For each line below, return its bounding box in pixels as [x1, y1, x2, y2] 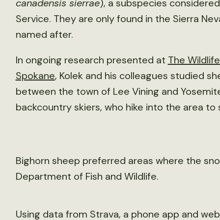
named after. [15, 28, 73, 41]
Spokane [15, 69, 55, 82]
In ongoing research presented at [15, 54, 168, 66]
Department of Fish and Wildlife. [15, 170, 159, 183]
